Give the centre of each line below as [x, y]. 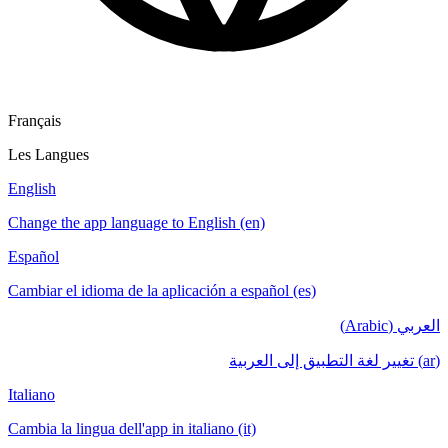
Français [34, 121]
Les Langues [48, 155]
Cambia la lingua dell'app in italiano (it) [132, 429]
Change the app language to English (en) [136, 223]
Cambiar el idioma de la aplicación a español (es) [162, 291]
